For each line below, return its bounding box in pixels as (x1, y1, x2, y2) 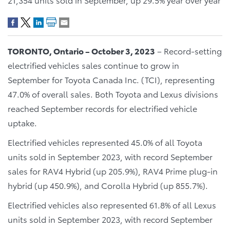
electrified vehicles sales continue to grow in (8, 59, 179, 71)
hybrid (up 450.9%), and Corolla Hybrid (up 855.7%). (8, 179, 208, 191)
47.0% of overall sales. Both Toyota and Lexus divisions (8, 88, 218, 100)
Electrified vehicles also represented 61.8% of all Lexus (8, 199, 216, 210)
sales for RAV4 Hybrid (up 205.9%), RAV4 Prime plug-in (8, 165, 218, 177)
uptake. (8, 117, 39, 128)
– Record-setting (155, 45, 222, 56)
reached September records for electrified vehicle (8, 102, 197, 114)
